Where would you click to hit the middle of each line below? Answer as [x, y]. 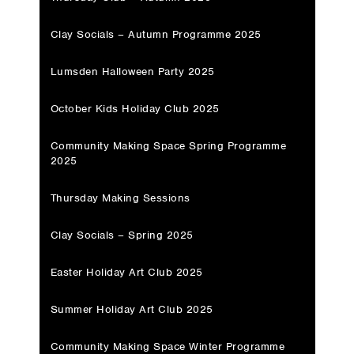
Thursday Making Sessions [120, 198]
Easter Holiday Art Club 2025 [126, 272]
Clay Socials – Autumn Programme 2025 [156, 34]
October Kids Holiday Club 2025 [135, 108]
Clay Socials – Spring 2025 [122, 235]
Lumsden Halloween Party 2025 [132, 71]
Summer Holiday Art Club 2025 [132, 309]
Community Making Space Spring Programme [168, 145]
